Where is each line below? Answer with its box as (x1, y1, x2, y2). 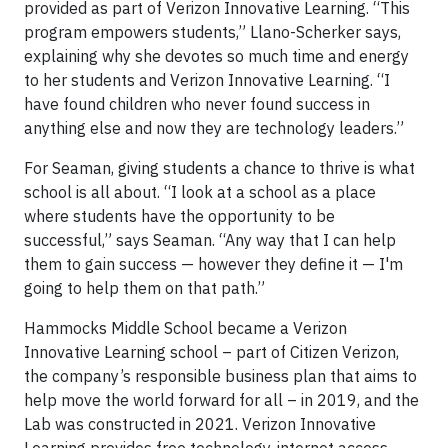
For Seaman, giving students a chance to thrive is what (24, 158, 415, 179)
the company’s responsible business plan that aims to (24, 366, 417, 387)
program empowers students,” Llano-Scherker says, (24, 22, 401, 43)
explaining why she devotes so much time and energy (24, 46, 409, 67)
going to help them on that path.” (24, 278, 265, 299)
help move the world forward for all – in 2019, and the (24, 390, 419, 411)
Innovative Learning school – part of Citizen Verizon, (24, 342, 399, 363)
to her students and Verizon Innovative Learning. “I (24, 70, 390, 91)
